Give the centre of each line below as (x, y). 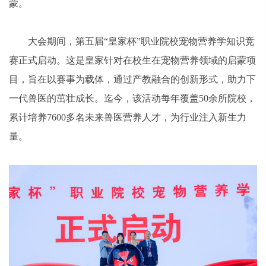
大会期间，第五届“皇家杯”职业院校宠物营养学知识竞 (141, 41)
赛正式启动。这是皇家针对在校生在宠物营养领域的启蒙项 (132, 60)
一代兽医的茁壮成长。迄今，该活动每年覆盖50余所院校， (132, 98)
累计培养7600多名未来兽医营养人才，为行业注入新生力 (128, 117)
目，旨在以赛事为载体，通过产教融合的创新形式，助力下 (132, 79)
